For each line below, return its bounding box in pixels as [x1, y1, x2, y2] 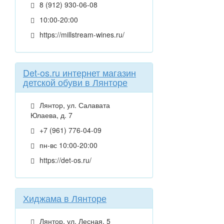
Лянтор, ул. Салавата [37, 100, 110, 110]
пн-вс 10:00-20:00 [37, 140, 97, 150]
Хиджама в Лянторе [23, 191, 106, 205]
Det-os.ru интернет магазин [23, 66, 136, 79]
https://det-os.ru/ [37, 155, 91, 165]
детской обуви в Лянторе [23, 75, 127, 89]
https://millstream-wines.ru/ [37, 29, 124, 40]
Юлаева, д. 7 [30, 110, 72, 120]
